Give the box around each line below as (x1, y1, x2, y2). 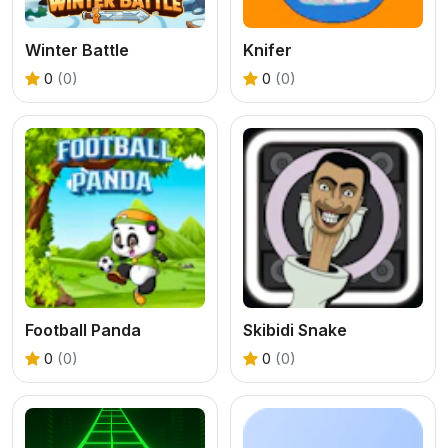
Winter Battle (25, 39, 129, 60)
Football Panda (25, 319, 141, 340)
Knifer (243, 39, 292, 60)
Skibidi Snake (243, 319, 347, 340)
